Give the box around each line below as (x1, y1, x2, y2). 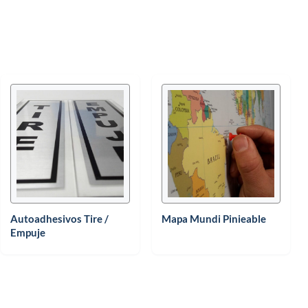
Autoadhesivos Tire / (10, 212, 109, 225)
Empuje (10, 225, 46, 239)
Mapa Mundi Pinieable (161, 212, 266, 225)
